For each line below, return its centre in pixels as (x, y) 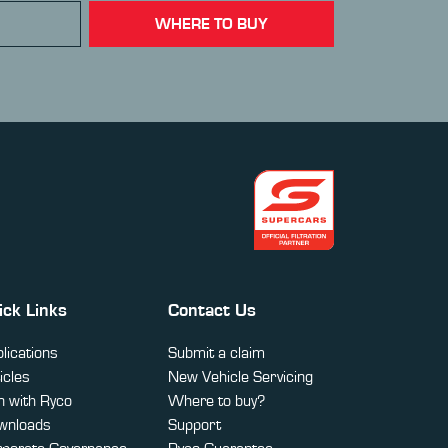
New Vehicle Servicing (240, 377)
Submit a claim (216, 353)
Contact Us (212, 311)
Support (194, 425)
